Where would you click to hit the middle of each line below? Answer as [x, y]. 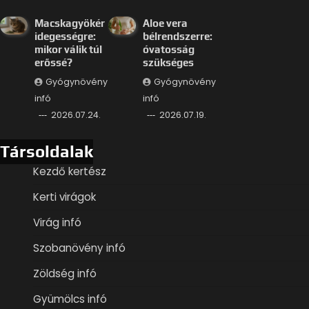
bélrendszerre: [178, 36]
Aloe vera [166, 23]
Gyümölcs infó [70, 299]
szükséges [169, 62]
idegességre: [65, 36]
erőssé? [53, 62]
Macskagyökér [69, 23]
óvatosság [169, 49]
